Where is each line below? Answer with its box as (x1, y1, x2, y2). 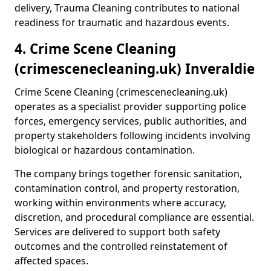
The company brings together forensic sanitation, (15, 167, 242, 180)
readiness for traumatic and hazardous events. (15, 16, 229, 29)
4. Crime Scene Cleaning (15, 39, 176, 58)
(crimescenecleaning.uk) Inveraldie (15, 59, 255, 78)
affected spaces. (15, 254, 88, 267)
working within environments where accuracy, (15, 196, 226, 209)
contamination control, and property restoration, (15, 181, 240, 195)
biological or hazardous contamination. (15, 143, 195, 157)
